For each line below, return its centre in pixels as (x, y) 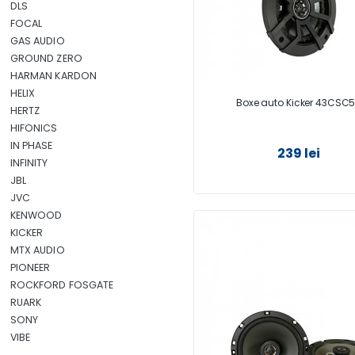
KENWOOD (36, 215)
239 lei (299, 153)
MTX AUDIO (37, 250)
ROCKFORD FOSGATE (62, 285)
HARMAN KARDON (53, 76)
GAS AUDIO (37, 41)
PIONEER (30, 267)
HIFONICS (34, 128)
